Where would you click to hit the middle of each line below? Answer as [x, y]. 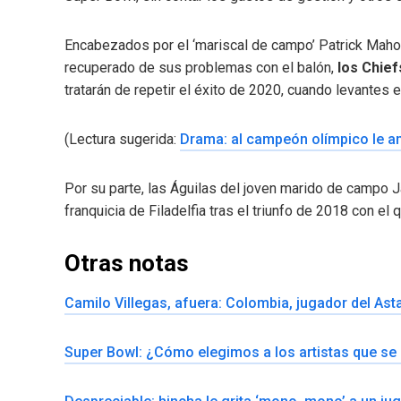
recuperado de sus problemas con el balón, [201, 67]
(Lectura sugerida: [122, 139]
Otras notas [127, 263]
